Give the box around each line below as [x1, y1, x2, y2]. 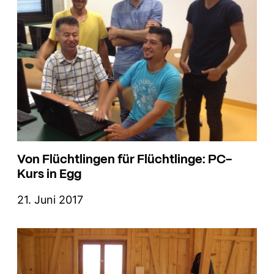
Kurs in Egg [17, 163, 81, 183]
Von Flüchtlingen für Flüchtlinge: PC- [17, 148, 232, 169]
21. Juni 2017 [17, 193, 83, 207]
